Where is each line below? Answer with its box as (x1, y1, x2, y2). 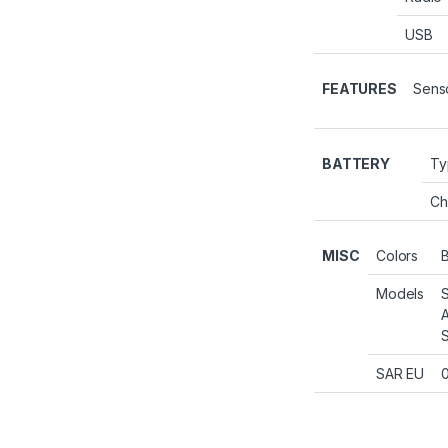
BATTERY (322, 154, 391, 172)
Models (376, 284, 425, 302)
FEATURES (322, 79, 397, 97)
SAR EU (376, 364, 425, 382)
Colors (376, 246, 419, 264)
